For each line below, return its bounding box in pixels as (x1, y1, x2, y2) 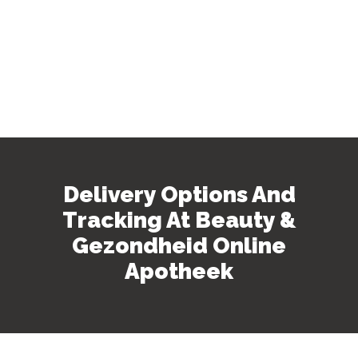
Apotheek (125, 258, 233, 285)
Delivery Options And (62, 181, 296, 209)
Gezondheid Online (72, 233, 286, 260)
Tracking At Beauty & (62, 207, 296, 234)
